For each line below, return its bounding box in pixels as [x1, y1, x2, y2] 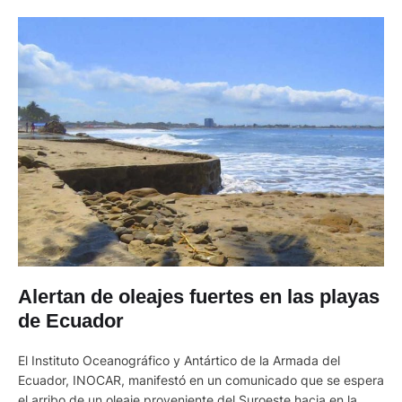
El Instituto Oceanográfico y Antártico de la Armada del [18, 352, 340, 368]
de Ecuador [18, 309, 124, 332]
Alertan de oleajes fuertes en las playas [18, 284, 380, 308]
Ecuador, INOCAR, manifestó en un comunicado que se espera [18, 371, 384, 388]
